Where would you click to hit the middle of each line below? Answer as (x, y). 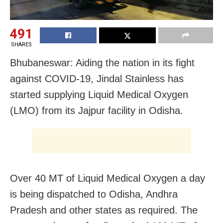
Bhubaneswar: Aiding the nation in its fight (102, 63)
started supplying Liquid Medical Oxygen (99, 95)
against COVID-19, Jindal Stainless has (97, 79)
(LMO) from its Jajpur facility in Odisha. (97, 111)
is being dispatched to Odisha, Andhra (94, 194)
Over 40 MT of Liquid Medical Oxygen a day (108, 178)
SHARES (21, 45)
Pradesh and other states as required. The (104, 210)
